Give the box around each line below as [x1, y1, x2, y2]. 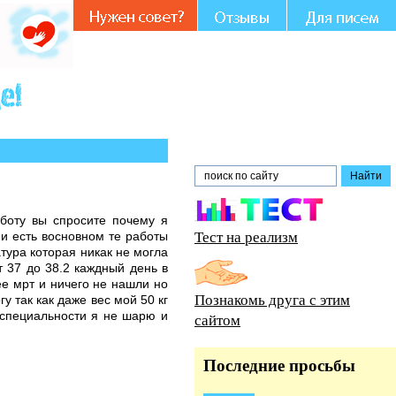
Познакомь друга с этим [194, 289, 350, 309]
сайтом [194, 309, 240, 330]
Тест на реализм [194, 226, 298, 247]
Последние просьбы [203, 356, 355, 375]
